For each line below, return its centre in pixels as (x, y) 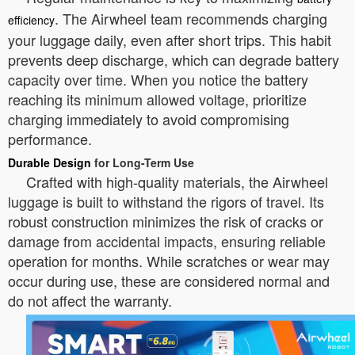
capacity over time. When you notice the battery (158, 79)
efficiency (31, 20)
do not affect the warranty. (90, 300)
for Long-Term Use (143, 162)
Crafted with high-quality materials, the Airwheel (177, 181)
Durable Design (50, 162)
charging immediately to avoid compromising (149, 119)
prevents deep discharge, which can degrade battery (174, 59)
